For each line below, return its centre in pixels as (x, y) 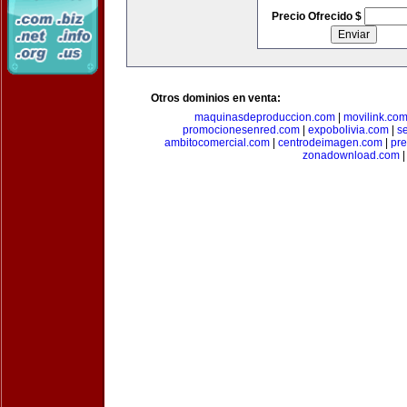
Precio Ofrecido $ (318, 16)
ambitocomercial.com (217, 143)
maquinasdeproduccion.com (265, 117)
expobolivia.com (348, 130)
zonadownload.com (351, 155)
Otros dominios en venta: (216, 98)
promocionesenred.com (241, 130)
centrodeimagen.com (330, 143)
